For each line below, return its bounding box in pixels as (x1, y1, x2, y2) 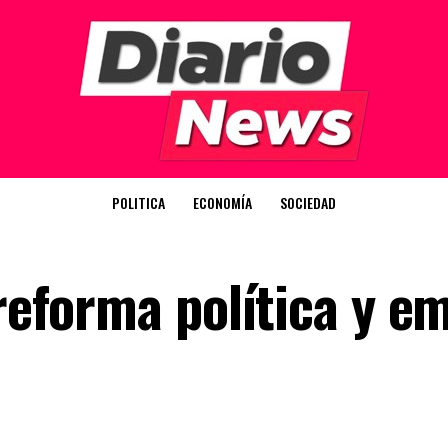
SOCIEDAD (280, 192, 336, 213)
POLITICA (112, 192, 165, 213)
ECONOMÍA (193, 192, 252, 213)
